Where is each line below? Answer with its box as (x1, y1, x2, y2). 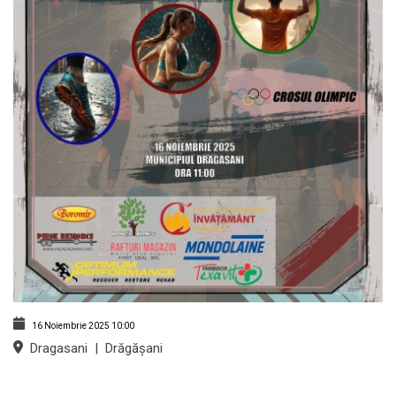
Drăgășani (102, 340, 163, 356)
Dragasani (23, 340, 91, 356)
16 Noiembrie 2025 (32, 320, 110, 331)
